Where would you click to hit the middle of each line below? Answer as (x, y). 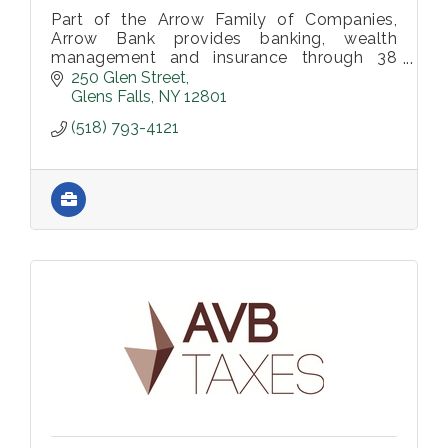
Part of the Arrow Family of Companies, (224, 19)
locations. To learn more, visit (224, 76)
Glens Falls (111, 96)
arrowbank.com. (113, 95)
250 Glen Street (128, 77)
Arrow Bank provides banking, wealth (224, 38)
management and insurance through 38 (224, 57)
